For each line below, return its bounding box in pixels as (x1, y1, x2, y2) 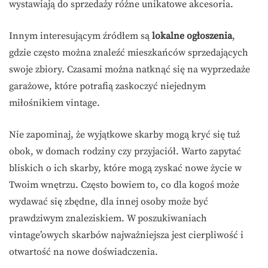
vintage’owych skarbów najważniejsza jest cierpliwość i (9, 229, 243, 241)
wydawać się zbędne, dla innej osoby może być (9, 195, 208, 208)
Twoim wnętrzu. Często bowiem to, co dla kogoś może (9, 178, 239, 191)
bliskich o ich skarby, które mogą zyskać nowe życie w (9, 162, 242, 174)
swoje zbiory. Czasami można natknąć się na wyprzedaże (9, 63, 250, 75)
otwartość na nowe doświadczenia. (9, 245, 158, 258)
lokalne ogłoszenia (152, 29, 232, 42)
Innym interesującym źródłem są (9, 29, 152, 42)
